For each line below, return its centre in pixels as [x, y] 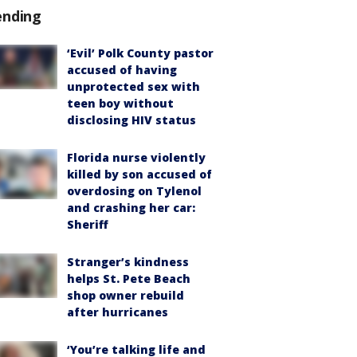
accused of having [122, 69]
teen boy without [120, 103]
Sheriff [88, 224]
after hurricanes [118, 312]
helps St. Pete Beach [129, 278]
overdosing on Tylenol [134, 190]
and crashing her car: [131, 207]
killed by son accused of [139, 174]
